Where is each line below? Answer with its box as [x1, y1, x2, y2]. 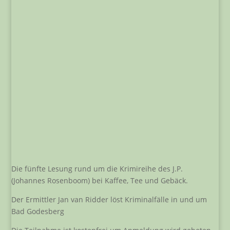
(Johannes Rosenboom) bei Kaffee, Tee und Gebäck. [11, 176, 188, 186]
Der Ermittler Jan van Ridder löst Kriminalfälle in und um [11, 195, 207, 205]
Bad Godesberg [11, 206, 65, 217]
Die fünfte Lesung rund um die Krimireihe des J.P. [11, 164, 183, 174]
